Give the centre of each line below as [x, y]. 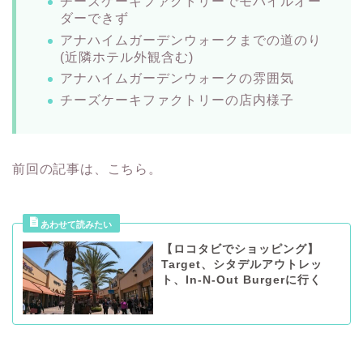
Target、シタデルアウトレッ [241, 264]
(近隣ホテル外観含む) [127, 57]
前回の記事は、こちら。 [87, 169]
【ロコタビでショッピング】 [240, 249]
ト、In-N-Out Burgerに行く [241, 280]
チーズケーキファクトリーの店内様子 [177, 100]
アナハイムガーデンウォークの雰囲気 [177, 79]
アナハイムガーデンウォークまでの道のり [191, 40]
